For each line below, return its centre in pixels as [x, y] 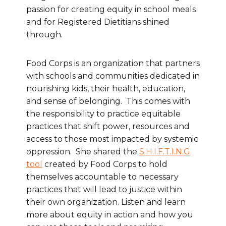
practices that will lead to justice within [104, 190]
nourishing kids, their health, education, [106, 89]
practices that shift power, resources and [108, 127]
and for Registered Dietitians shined [98, 22]
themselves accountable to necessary [102, 177]
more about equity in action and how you [110, 215]
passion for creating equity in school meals [111, 10]
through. [44, 35]
